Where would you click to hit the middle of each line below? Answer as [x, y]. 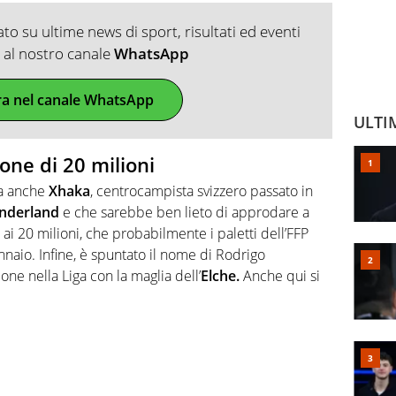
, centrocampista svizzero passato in [202, 191]
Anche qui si [280, 276]
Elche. [220, 276]
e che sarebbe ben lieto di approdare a [184, 213]
